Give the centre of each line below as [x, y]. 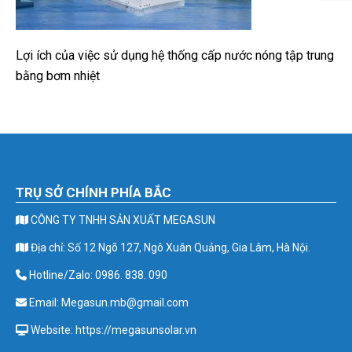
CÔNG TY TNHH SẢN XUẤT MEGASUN [122, 220]
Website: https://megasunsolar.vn [112, 330]
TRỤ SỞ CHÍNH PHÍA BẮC [93, 192]
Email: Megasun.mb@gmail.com [108, 302]
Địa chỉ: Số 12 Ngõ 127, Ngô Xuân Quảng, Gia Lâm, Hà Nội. [169, 247]
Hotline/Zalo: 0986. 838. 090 [97, 275]
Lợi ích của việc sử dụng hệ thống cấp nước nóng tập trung [175, 55]
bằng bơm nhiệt [58, 76]
